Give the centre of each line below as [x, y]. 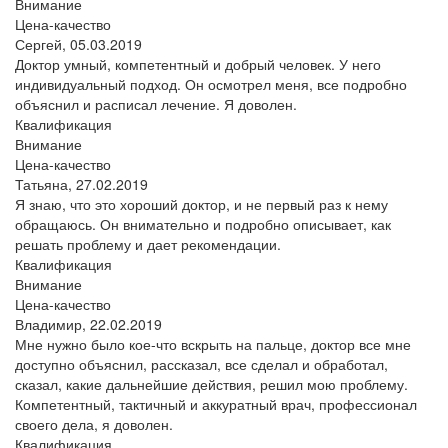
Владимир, [52, 323]
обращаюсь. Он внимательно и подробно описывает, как [203, 223]
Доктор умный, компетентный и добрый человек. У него [198, 63]
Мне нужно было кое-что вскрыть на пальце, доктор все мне [213, 343]
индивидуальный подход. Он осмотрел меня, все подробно [211, 83]
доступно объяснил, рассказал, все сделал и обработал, [201, 363]
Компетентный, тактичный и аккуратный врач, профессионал [216, 403]
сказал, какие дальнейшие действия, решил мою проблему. [211, 383]
